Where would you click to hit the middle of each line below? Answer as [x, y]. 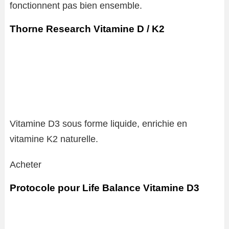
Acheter [26, 165]
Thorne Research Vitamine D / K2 [87, 29]
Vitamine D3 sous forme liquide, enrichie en [98, 124]
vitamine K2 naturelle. [54, 139]
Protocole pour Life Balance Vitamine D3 [105, 188]
